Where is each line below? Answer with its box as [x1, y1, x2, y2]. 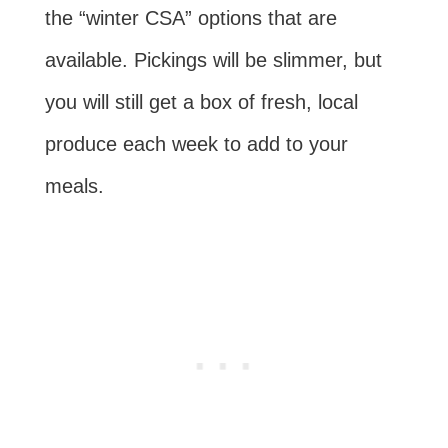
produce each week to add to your [44, 132, 348, 155]
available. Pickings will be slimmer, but [44, 48, 382, 71]
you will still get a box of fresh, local [44, 90, 358, 113]
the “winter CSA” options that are [44, 6, 337, 29]
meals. [44, 174, 104, 197]
